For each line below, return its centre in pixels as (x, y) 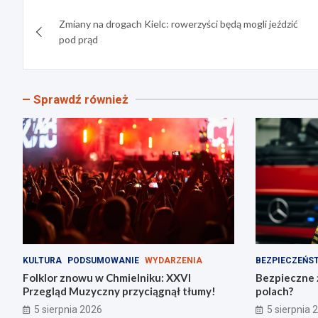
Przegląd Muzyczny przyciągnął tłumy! (119, 291)
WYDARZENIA (174, 261)
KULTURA (42, 261)
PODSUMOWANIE (103, 261)
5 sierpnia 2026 (68, 310)
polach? (274, 291)
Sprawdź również (81, 99)
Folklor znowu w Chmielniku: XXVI (107, 278)
